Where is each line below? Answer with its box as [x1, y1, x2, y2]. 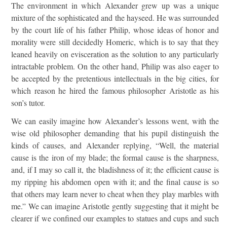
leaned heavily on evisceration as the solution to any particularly [11, 49, 219, 59]
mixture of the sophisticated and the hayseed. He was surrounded [11, 12, 219, 23]
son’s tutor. [11, 97, 45, 108]
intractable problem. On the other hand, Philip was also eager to [11, 61, 219, 71]
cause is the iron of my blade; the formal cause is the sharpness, [11, 152, 219, 163]
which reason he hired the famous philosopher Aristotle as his [11, 85, 219, 96]
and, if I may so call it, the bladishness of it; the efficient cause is [11, 164, 219, 175]
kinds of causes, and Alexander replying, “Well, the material [11, 140, 219, 150]
